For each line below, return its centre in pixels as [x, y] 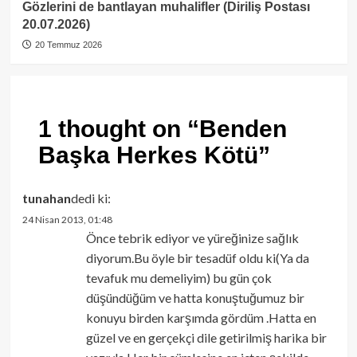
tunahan [46, 198]
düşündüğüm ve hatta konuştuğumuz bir [195, 298]
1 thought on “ [118, 129]
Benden [243, 129]
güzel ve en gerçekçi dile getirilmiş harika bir [206, 338]
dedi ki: [90, 198]
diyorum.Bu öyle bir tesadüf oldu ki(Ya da [197, 258]
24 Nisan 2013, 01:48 [67, 220]
